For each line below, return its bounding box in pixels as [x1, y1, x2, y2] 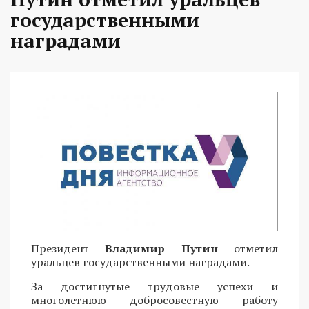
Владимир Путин [105, 240, 235, 256]
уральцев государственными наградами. [31, 254, 250, 270]
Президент [31, 240, 106, 256]
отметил [234, 240, 279, 256]
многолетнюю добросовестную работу [31, 292, 278, 308]
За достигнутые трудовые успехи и [31, 278, 278, 294]
